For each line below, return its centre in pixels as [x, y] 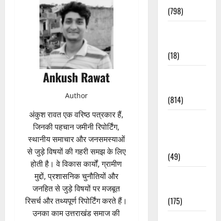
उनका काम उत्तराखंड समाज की [76, 213]
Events [178, 188]
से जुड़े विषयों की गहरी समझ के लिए [76, 151]
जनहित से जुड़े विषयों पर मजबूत [76, 188]
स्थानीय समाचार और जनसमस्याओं [76, 139]
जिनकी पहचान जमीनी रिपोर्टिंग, [76, 127]
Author [76, 95]
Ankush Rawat [76, 77]
